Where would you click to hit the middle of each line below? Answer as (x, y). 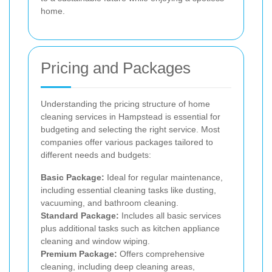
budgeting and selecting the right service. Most (130, 129)
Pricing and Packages (116, 68)
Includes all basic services (170, 215)
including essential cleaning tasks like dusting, (128, 190)
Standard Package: (80, 215)
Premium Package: (79, 253)
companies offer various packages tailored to (127, 142)
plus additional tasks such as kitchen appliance (130, 228)
